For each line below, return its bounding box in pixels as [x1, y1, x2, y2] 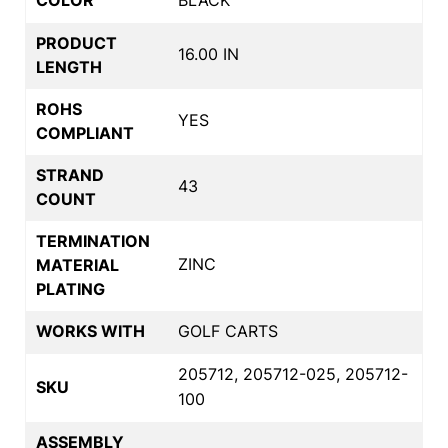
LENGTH [36, 56, 102, 77]
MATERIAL [36, 254, 119, 275]
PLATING [36, 278, 105, 299]
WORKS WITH [36, 320, 145, 341]
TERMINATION [36, 230, 150, 251]
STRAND [36, 164, 104, 185]
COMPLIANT [36, 122, 134, 143]
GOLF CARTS [178, 320, 278, 341]
